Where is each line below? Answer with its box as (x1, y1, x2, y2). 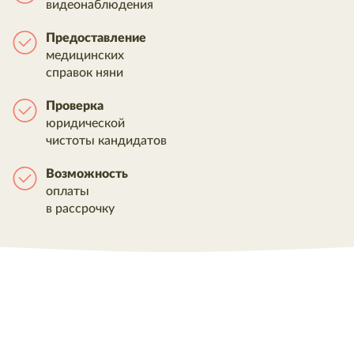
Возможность (46, 168, 128, 180)
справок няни (46, 66, 123, 79)
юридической (46, 117, 125, 130)
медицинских (46, 49, 124, 62)
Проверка (46, 100, 104, 112)
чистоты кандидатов (46, 134, 167, 147)
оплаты (46, 185, 89, 198)
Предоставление (46, 32, 146, 44)
